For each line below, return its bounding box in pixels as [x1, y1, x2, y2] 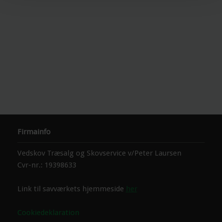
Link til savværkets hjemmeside [17, 184, 126, 194]
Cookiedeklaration [17, 208, 79, 218]
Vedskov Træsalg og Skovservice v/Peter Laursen [17, 149, 181, 158]
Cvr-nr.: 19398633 [17, 161, 76, 170]
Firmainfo [17, 127, 51, 136]
